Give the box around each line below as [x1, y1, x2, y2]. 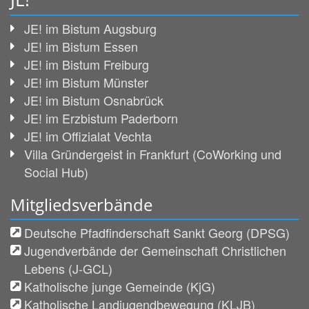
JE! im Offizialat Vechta [24, 126, 152, 145]
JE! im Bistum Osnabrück [24, 90, 163, 109]
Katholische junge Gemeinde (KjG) [24, 277, 215, 295]
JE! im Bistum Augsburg [24, 19, 157, 37]
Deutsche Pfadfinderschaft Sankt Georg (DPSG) [24, 223, 290, 241]
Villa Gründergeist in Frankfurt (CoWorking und [24, 144, 281, 163]
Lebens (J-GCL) [24, 259, 112, 277]
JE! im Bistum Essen [24, 37, 138, 55]
